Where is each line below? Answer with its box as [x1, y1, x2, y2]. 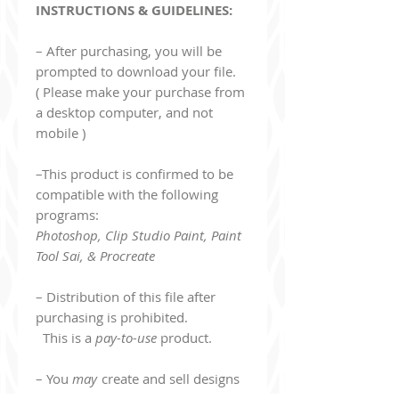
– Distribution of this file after [36, 288, 216, 305]
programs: [36, 206, 99, 224]
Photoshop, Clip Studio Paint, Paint [36, 226, 241, 244]
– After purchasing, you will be [36, 42, 222, 60]
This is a [36, 329, 95, 346]
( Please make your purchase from [36, 83, 245, 101]
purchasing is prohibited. [36, 308, 188, 326]
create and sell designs [98, 370, 240, 387]
